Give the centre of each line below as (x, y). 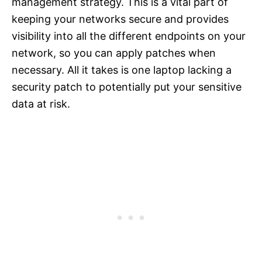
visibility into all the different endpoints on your (129, 36)
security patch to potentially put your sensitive (127, 87)
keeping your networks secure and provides (120, 19)
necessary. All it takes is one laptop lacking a (122, 70)
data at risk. (41, 104)
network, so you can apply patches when (114, 53)
